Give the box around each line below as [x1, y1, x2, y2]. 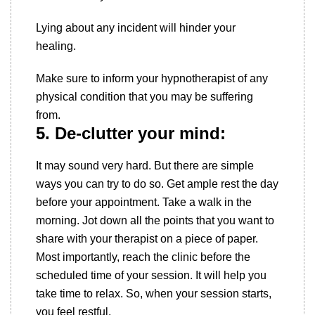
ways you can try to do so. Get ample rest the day [36, 178, 278, 190]
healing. [36, 40, 79, 52]
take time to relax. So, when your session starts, [36, 288, 271, 300]
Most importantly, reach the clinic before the [36, 251, 250, 263]
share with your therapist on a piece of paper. [36, 233, 258, 245]
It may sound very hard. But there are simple [36, 160, 254, 172]
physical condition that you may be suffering [36, 91, 253, 103]
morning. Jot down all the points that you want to [36, 214, 274, 226]
